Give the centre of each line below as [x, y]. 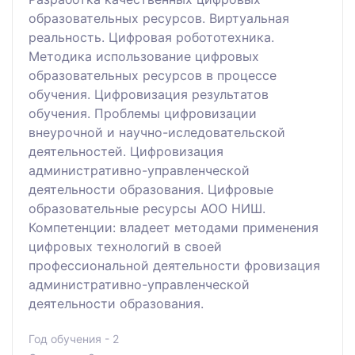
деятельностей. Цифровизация [126, 151]
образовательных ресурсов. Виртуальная [159, 18]
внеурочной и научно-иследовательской [157, 132]
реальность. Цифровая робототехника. [151, 37]
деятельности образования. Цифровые [151, 189]
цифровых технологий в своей [125, 246]
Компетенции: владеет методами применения [174, 227]
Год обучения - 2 [74, 338]
